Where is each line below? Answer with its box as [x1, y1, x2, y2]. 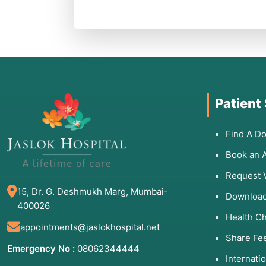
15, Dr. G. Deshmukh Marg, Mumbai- [17, 185, 168, 197]
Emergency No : [7, 242, 75, 254]
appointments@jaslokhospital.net [20, 221, 160, 233]
